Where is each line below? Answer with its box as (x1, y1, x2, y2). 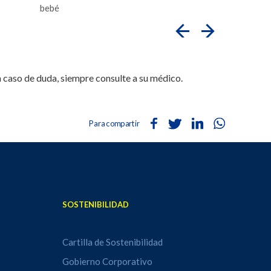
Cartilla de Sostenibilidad (62, 237, 163, 247)
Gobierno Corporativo (62, 256, 153, 267)
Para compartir (89, 119, 140, 128)
